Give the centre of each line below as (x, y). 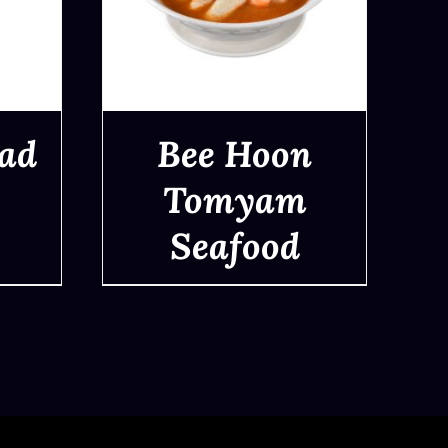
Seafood (234, 245)
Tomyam (234, 199)
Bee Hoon (235, 153)
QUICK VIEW (235, 248)
